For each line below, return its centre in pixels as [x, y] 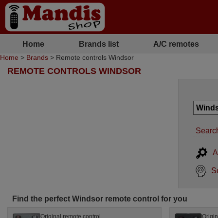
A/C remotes [176, 44]
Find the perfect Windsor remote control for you [100, 199]
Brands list [99, 44]
